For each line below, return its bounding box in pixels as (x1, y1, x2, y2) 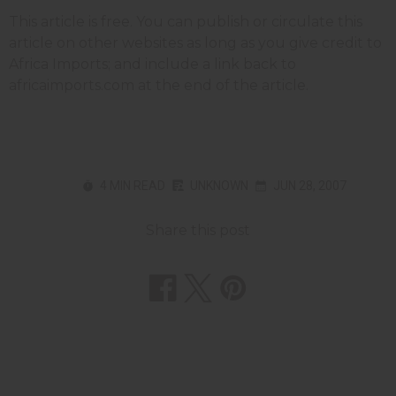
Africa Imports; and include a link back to (9, 55, 296, 72)
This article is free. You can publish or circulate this (9, 12, 362, 30)
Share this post (146, 221, 250, 239)
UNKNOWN (189, 178, 248, 193)
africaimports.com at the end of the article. (9, 76, 308, 94)
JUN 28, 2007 (272, 178, 346, 193)
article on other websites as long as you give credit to (9, 34, 382, 51)
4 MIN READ (99, 178, 165, 193)
